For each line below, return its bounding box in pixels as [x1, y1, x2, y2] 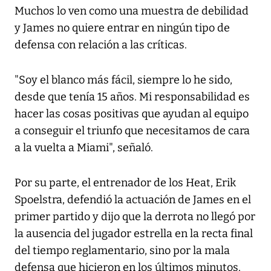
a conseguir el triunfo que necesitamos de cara [15, 124, 250, 138]
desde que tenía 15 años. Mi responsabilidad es [15, 90, 250, 104]
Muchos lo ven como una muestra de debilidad [15, 4, 249, 18]
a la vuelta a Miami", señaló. [15, 141, 153, 155]
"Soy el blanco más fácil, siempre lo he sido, [15, 73, 232, 87]
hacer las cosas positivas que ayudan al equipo [15, 107, 249, 121]
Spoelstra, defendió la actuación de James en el [15, 193, 251, 207]
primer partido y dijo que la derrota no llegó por [15, 210, 255, 224]
